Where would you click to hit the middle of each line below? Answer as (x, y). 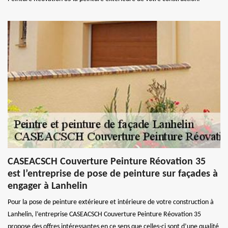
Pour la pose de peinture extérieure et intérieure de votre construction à (111, 202)
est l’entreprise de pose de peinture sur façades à (113, 174)
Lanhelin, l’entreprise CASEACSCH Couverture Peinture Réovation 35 (104, 214)
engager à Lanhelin (48, 186)
